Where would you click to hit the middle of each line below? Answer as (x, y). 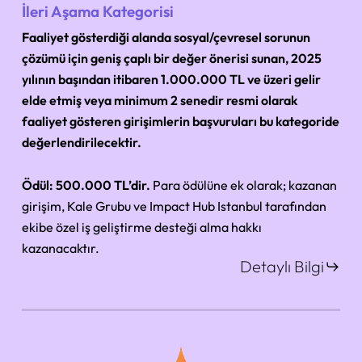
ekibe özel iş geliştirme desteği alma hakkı (142, 227)
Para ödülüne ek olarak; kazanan (244, 185)
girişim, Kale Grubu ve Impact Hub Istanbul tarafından (175, 206)
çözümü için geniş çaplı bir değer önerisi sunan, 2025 (172, 59)
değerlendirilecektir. (83, 143)
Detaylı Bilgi (282, 267)
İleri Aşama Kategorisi (98, 12)
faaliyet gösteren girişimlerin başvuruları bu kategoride (181, 122)
